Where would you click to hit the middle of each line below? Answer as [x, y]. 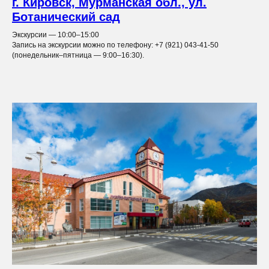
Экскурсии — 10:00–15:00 [56, 35]
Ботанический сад [66, 17]
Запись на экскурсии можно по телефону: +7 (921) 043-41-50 [115, 45]
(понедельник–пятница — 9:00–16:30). [78, 56]
